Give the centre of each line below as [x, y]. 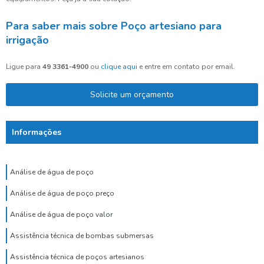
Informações [37, 133]
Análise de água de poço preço [62, 194]
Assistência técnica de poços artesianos [77, 257]
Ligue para [24, 67]
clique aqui [119, 67]
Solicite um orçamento [132, 95]
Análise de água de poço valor [61, 215]
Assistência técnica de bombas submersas [82, 236]
